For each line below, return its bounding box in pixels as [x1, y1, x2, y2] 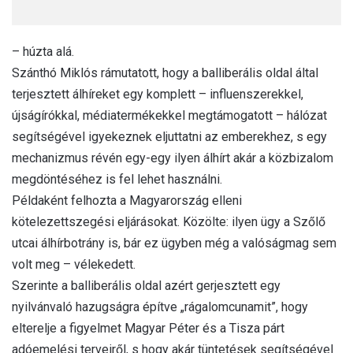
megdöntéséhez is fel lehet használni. [12, 171, 222, 187]
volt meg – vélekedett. [12, 256, 136, 272]
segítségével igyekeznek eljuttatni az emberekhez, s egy [12, 128, 327, 144]
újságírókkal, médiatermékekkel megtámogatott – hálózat [12, 107, 327, 123]
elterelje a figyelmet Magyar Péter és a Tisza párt [12, 320, 284, 336]
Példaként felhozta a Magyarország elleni [12, 192, 242, 208]
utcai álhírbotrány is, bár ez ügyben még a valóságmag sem [12, 235, 336, 251]
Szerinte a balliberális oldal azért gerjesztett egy [12, 277, 281, 293]
